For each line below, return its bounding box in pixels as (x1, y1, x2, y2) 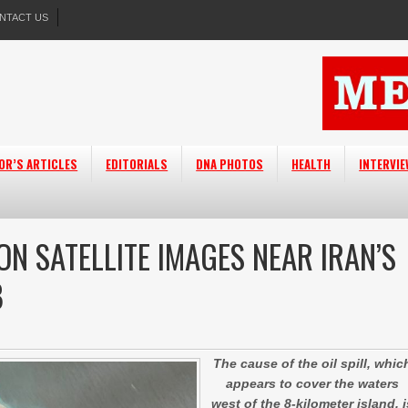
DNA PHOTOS (196, 155, 264, 173)
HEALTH (291, 155, 331, 173)
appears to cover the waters (226, 376, 400, 391)
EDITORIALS (106, 155, 168, 173)
